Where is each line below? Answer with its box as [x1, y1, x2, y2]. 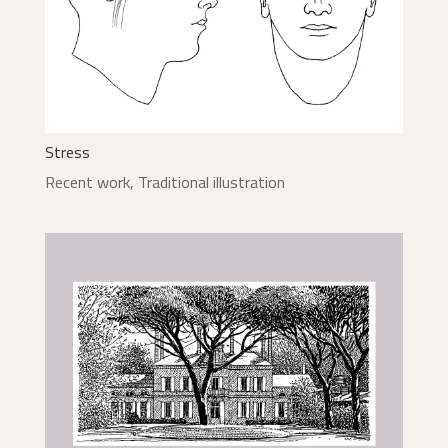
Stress [44, 139, 90, 164]
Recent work [44, 169, 130, 194]
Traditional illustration [137, 169, 285, 194]
